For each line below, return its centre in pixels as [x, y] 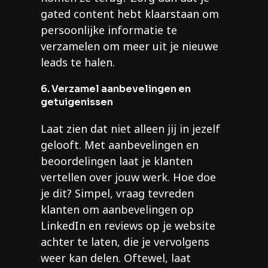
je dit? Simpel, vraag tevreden [117, 194]
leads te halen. [78, 63]
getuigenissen [77, 102]
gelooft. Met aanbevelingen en [120, 145]
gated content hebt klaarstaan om [130, 14]
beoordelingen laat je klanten [117, 161]
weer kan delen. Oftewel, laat [116, 258]
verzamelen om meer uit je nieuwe [130, 46]
